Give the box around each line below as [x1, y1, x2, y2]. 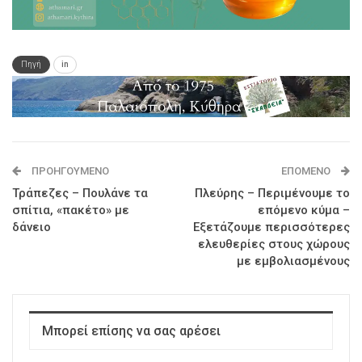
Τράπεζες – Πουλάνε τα [12, 186, 148, 201]
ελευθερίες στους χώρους [198, 237, 350, 252]
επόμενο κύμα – [258, 203, 350, 218]
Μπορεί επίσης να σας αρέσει [42, 323, 221, 339]
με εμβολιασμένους [237, 254, 350, 269]
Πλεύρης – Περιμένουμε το [195, 186, 350, 201]
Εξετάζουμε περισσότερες [193, 220, 350, 235]
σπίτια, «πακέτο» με [12, 203, 129, 218]
